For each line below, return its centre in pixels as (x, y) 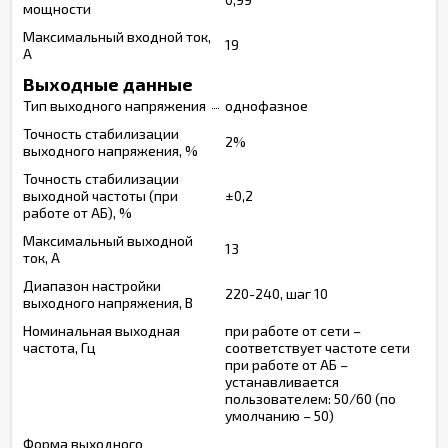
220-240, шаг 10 (276, 293)
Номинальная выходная (101, 330)
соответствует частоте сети (317, 347)
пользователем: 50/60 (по (310, 398)
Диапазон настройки (92, 285)
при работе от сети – (293, 330)
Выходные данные (108, 84)
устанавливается (282, 381)
